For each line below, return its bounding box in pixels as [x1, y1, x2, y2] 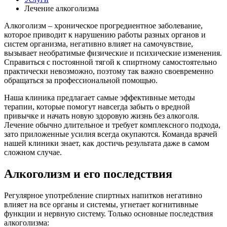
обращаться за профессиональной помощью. [4, 75, 158, 85]
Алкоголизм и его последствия [4, 167, 172, 180]
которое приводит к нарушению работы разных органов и [4, 30, 206, 39]
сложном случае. [4, 147, 62, 157]
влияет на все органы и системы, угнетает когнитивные [4, 200, 198, 209]
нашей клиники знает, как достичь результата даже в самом [4, 138, 209, 147]
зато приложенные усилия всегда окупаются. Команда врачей [4, 129, 217, 138]
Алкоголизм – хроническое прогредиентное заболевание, [4, 21, 203, 30]
